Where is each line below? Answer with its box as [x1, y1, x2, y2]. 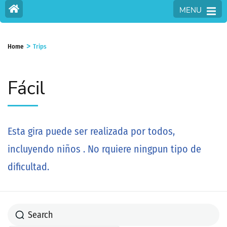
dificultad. [8, 161, 49, 173]
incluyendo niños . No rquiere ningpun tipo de [8, 143, 201, 156]
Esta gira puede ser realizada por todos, [8, 125, 175, 138]
